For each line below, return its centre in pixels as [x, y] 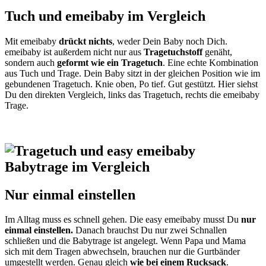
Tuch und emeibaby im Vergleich [105, 16]
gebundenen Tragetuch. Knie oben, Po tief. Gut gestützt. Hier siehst [131, 84]
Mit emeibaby [32, 41]
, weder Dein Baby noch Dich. [170, 41]
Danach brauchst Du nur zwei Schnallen [151, 230]
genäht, [217, 52]
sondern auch [31, 62]
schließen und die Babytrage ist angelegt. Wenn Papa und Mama [125, 241]
